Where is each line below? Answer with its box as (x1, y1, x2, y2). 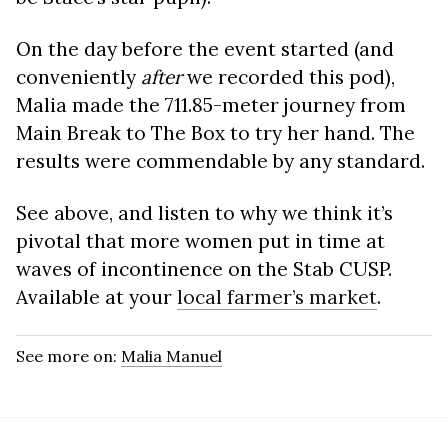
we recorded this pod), (182, 65, 395, 89)
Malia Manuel (121, 346, 222, 366)
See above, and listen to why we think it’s (16, 201, 393, 225)
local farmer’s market (177, 285, 377, 309)
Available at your (16, 285, 177, 309)
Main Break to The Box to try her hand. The (16, 121, 415, 145)
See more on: (16, 346, 121, 366)
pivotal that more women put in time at (16, 229, 385, 253)
